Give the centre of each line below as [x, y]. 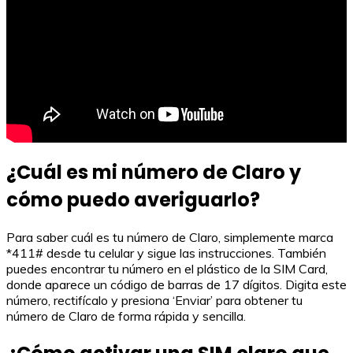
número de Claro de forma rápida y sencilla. [126, 316]
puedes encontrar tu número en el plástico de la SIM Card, [167, 269]
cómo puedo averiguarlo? [133, 200]
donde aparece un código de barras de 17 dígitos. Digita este [176, 284]
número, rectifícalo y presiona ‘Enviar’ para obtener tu [154, 300]
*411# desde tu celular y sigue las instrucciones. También [166, 253]
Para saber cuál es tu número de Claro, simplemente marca [170, 237]
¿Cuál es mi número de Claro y [154, 173]
